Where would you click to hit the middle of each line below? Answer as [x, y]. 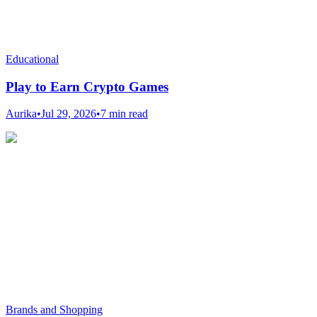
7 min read [124, 114]
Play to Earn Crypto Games [87, 86]
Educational [32, 59]
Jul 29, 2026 [69, 114]
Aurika [21, 114]
